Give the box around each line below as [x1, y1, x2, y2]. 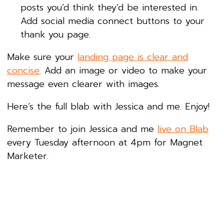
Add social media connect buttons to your [20, 14, 204, 28]
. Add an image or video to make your [39, 63, 207, 78]
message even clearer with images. [7, 77, 159, 91]
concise [7, 63, 39, 78]
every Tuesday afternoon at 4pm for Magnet [7, 135, 202, 150]
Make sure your [7, 50, 77, 64]
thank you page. [20, 27, 90, 42]
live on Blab [157, 122, 208, 136]
